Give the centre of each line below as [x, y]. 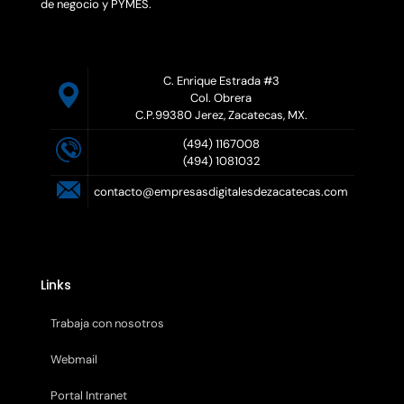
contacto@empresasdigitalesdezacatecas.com [221, 191]
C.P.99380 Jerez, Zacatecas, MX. [221, 115]
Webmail [74, 359]
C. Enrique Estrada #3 [221, 80]
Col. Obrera [221, 97]
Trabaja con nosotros [107, 323]
